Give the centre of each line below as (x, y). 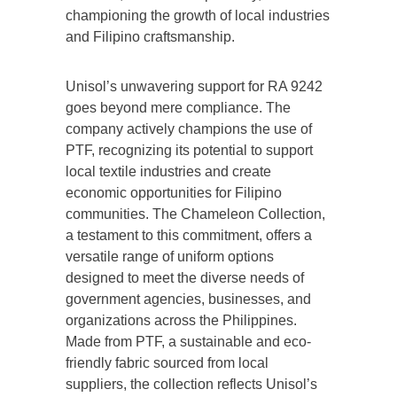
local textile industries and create (168, 171)
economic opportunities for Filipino (174, 192)
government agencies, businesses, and (188, 299)
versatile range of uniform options (170, 256)
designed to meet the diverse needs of (185, 277)
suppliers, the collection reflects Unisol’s (191, 384)
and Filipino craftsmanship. (150, 36)
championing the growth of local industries (198, 15)
